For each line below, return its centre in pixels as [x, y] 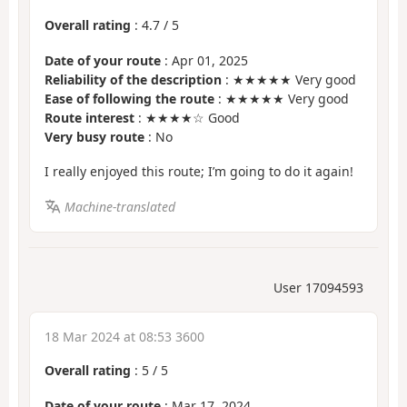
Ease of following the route [129, 98]
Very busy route [94, 136]
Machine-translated [119, 206]
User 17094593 [318, 288]
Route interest [89, 117]
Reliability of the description [133, 79]
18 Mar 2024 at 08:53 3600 [124, 337]
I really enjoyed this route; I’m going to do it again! [199, 172]
